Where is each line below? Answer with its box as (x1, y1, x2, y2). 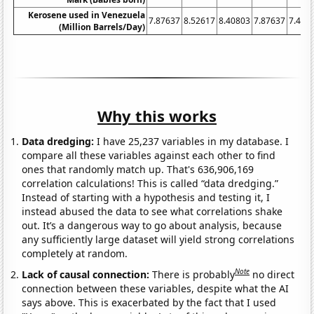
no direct (252, 267, 295, 281)
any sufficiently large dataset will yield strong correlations (22, 232, 295, 246)
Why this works (97, 104, 217, 126)
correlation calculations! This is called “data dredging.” (22, 176, 279, 190)
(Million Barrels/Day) (59, 20, 146, 33)
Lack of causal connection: (22, 267, 153, 281)
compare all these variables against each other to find (22, 148, 276, 162)
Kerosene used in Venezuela (28, 8, 146, 21)
